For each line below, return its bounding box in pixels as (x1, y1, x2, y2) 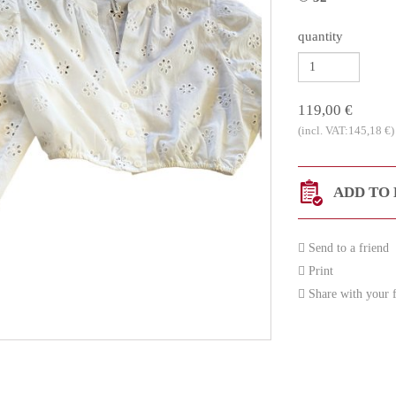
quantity (297, 28, 343, 43)
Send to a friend (304, 240, 389, 255)
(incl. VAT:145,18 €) (297, 123, 394, 137)
